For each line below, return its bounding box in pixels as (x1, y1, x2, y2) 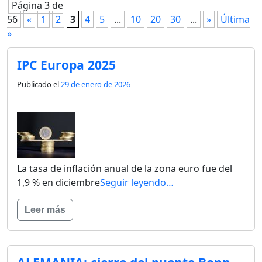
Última (220, 12, 250, 26)
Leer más (25, 204, 65, 215)
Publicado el (17, 78, 61, 89)
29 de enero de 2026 (61, 78, 130, 89)
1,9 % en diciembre (17, 175, 100, 189)
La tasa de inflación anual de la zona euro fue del (17, 161, 232, 175)
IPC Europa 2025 (17, 56, 116, 73)
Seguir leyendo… (100, 175, 174, 189)
